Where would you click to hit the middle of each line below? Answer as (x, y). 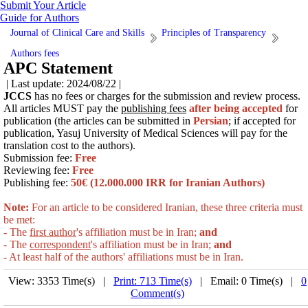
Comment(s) (157, 293)
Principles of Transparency (214, 33)
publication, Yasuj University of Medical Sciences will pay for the (145, 133)
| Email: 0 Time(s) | (246, 281)
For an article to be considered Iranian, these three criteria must (167, 207)
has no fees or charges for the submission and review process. (167, 96)
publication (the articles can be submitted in (98, 121)
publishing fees (154, 108)
